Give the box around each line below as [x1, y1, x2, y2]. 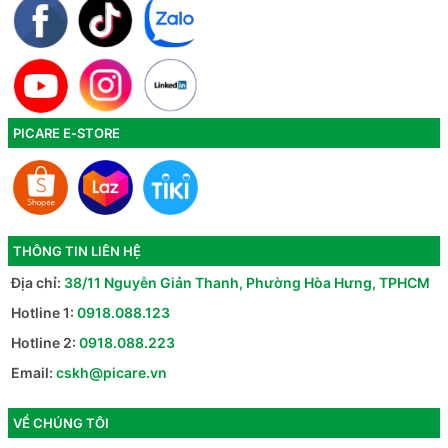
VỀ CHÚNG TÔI [13, 415, 109, 432]
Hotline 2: [8, 334, 79, 352]
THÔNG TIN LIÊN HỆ [13, 242, 141, 259]
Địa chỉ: [8, 274, 64, 292]
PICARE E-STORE [13, 125, 120, 142]
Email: [8, 364, 56, 382]
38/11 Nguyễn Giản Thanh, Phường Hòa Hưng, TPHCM [64, 274, 430, 292]
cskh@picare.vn [56, 364, 167, 382]
